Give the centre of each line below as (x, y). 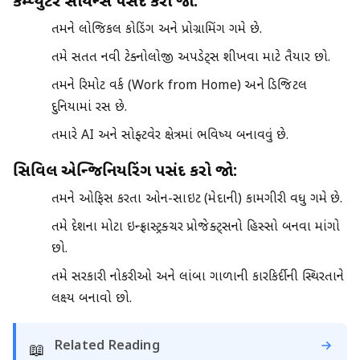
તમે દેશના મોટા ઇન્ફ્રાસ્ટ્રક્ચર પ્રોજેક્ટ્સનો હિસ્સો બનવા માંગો (196, 228)
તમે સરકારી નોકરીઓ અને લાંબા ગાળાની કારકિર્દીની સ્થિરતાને (198, 278)
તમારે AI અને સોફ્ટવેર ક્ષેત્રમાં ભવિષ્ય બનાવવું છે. (170, 137)
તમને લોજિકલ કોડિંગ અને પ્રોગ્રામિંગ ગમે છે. (157, 31)
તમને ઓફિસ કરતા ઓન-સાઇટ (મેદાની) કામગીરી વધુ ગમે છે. (197, 200)
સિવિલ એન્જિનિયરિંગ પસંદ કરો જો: (125, 172)
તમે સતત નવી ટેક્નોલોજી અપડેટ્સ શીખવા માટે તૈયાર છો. (191, 59)
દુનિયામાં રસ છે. (90, 108)
